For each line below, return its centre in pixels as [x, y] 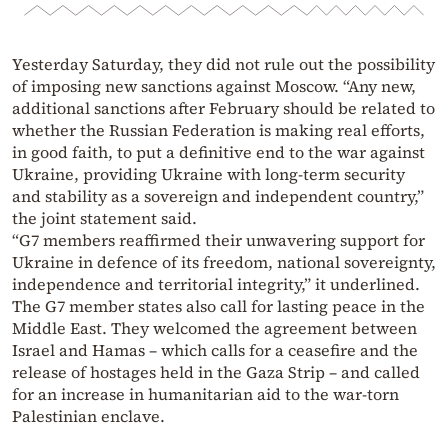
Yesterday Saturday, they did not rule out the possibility [223, 63]
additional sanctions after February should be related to [223, 107]
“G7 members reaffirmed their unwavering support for [218, 239]
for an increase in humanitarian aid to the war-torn [205, 393]
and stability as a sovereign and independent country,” [218, 195]
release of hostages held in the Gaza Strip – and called [216, 371]
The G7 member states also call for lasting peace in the [218, 305]
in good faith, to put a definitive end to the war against [218, 151]
